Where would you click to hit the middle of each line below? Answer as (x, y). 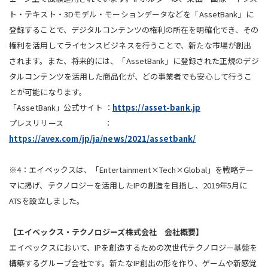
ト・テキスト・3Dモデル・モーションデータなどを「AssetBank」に (131, 14)
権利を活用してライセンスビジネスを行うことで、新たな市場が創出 (130, 45)
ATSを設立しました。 (47, 200)
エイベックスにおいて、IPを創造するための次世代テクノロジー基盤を (133, 247)
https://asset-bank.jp (156, 107)
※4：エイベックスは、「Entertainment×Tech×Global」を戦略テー (132, 169)
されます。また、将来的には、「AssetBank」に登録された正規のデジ (134, 60)
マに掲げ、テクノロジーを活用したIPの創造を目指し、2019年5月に (128, 185)
